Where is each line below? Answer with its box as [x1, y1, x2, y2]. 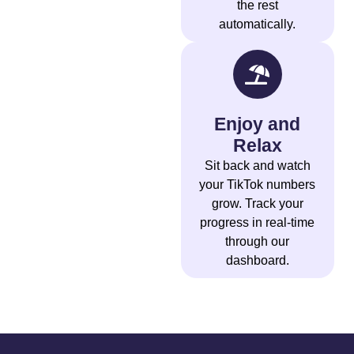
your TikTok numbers [199, 178, 316, 192]
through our [225, 235, 290, 249]
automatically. [219, 17, 296, 32]
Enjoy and [214, 114, 301, 135]
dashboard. [225, 254, 289, 268]
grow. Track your [211, 197, 303, 211]
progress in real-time [200, 216, 315, 230]
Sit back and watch [204, 159, 311, 173]
